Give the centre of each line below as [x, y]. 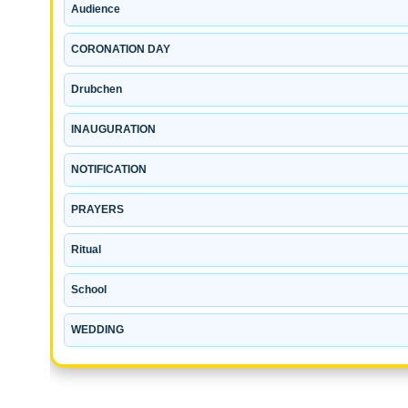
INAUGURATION [113, 129]
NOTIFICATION [109, 169]
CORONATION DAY [121, 49]
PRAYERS [97, 209]
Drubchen [97, 89]
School [89, 289]
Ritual [86, 249]
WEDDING [97, 329]
